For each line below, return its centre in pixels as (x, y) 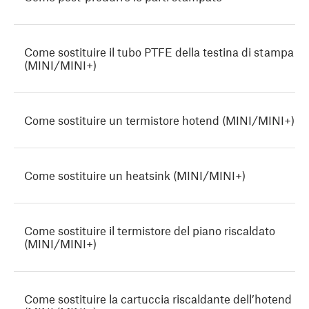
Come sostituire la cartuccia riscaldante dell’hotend (158, 299)
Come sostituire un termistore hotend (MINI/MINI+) (159, 120)
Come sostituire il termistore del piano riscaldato (150, 231)
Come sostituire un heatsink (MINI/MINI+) (135, 176)
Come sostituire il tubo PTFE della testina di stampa (159, 52)
